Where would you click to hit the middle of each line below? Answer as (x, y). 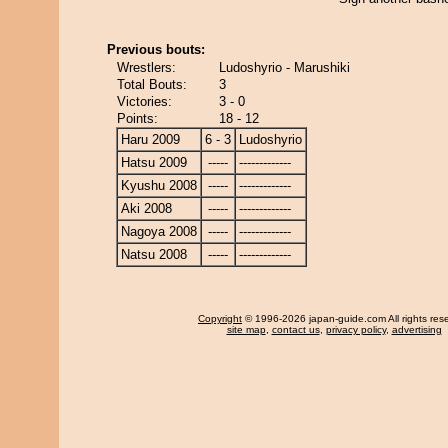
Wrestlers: (146, 67)
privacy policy (355, 329)
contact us (295, 329)
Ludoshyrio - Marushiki (284, 67)
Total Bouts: (152, 84)
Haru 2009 (150, 139)
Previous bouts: (156, 49)
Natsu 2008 (154, 254)
